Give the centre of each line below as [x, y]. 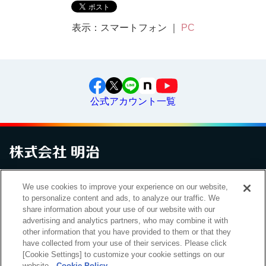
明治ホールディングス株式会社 [68, 254]
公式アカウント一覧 [133, 101]
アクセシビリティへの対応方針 [68, 194]
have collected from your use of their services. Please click [125, 243]
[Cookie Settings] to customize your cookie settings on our [124, 254]
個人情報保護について [151, 182]
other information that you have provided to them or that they [127, 232]
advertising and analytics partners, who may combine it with [126, 221]
